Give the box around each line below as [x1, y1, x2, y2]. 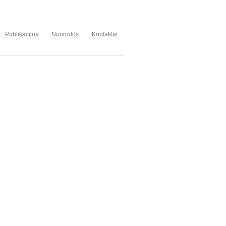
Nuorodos [51, 31, 79, 38]
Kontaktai [92, 31, 118, 38]
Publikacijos [5, 31, 38, 38]
